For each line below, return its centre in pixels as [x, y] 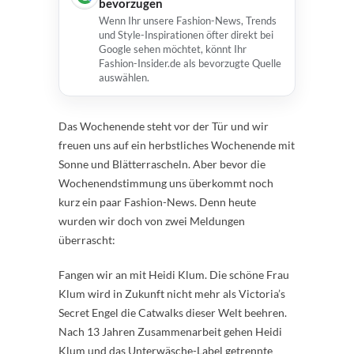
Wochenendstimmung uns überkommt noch [166, 183]
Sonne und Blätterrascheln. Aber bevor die [162, 164]
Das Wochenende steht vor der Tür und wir [164, 126]
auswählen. [124, 77]
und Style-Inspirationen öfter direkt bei [186, 35]
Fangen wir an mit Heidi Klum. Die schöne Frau [174, 275]
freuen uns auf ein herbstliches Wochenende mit [177, 145]
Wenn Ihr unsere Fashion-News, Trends [188, 21]
